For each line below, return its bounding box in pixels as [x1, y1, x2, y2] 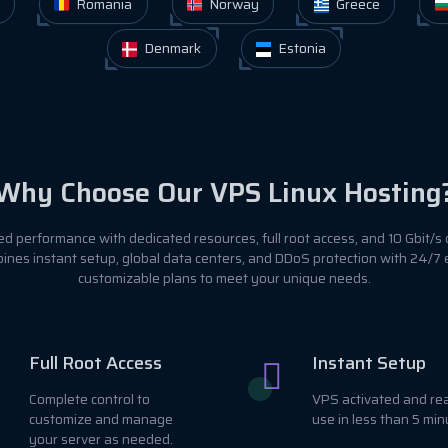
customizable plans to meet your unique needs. [77, 267, 371, 289]
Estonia [274, 36, 326, 59]
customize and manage [29, 408, 173, 430]
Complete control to [29, 388, 150, 410]
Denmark [141, 36, 202, 59]
